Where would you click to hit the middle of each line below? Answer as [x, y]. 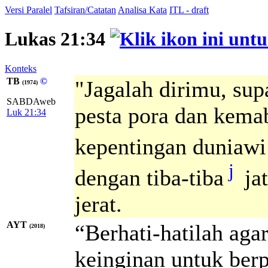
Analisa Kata [142, 10]
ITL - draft [189, 10]
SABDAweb [31, 101]
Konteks [21, 68]
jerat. [98, 204]
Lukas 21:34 [57, 39]
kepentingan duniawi [170, 146]
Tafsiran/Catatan [85, 10]
